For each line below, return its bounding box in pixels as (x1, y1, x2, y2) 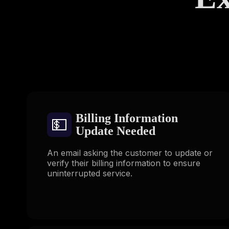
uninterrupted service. (47, 168, 132, 178)
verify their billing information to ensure (47, 157, 200, 168)
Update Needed (76, 124, 155, 138)
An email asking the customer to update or (47, 147, 213, 158)
